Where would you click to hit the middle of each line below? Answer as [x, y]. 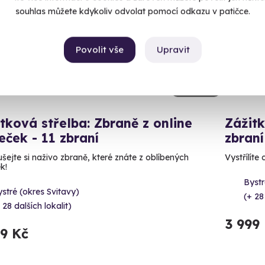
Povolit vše [99, 50]
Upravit [173, 50]
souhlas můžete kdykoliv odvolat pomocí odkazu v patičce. [132, 12]
